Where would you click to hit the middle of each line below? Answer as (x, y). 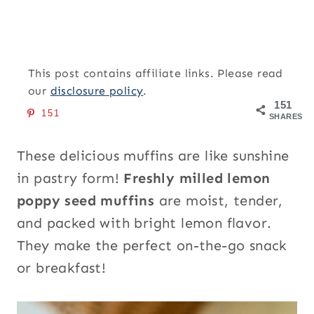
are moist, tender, (221, 200)
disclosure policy (97, 91)
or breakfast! (62, 268)
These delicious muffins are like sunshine (153, 156)
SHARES (286, 116)
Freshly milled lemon (197, 178)
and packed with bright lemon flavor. (144, 223)
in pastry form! (70, 178)
